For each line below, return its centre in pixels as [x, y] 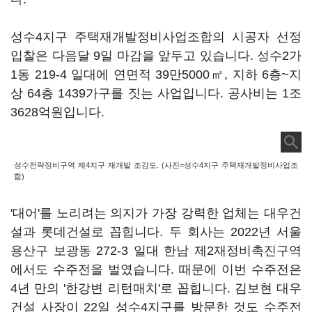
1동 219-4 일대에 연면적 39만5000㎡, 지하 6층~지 [156, 75]
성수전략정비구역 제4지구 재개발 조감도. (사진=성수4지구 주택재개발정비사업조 [156, 165]
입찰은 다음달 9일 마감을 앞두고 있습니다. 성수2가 [156, 56]
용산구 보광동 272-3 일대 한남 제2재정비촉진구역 [156, 251]
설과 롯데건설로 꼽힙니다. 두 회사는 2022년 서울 [156, 232]
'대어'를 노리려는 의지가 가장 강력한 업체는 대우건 [156, 213]
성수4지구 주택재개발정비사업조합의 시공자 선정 [156, 37]
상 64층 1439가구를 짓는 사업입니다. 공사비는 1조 [156, 93]
